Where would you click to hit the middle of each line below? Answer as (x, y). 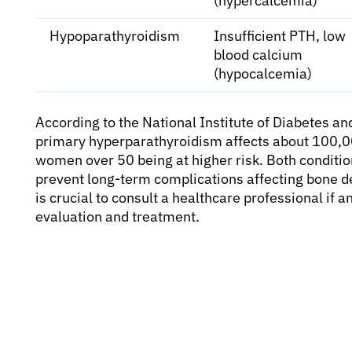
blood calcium (258, 54)
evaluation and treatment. (117, 216)
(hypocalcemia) (263, 73)
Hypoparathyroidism (115, 35)
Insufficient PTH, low (280, 35)
